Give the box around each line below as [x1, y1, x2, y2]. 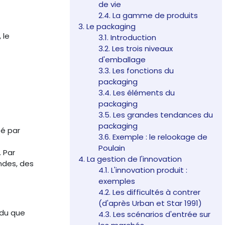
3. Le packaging [78, 21, 136, 32]
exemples [98, 176, 136, 187]
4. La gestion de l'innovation [78, 154, 182, 165]
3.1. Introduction [98, 32, 157, 43]
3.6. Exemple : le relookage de [98, 132, 208, 143]
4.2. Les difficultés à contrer [98, 187, 201, 198]
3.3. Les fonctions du [98, 65, 174, 76]
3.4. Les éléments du [98, 87, 175, 98]
